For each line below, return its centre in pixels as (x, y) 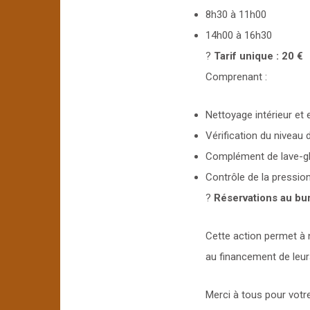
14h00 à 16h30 (239, 35)
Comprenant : (236, 76)
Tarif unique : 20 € (258, 56)
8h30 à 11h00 (236, 14)
